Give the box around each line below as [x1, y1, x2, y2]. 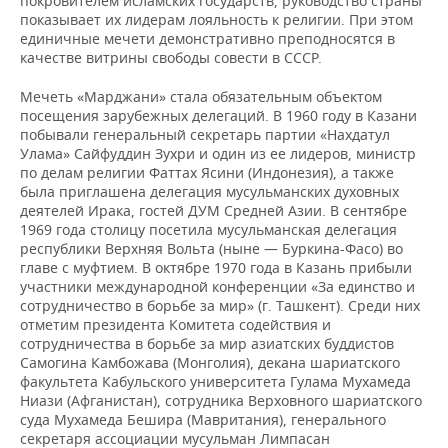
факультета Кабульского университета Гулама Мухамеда [20, 372, 411, 391]
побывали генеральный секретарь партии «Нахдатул [20, 125, 390, 144]
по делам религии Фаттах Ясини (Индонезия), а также [20, 163, 394, 182]
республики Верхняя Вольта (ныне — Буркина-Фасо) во [20, 239, 403, 258]
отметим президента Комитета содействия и [20, 315, 331, 334]
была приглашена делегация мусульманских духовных [20, 182, 399, 201]
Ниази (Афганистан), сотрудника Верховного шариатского [20, 391, 422, 410]
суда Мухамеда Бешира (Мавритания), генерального [20, 410, 386, 429]
